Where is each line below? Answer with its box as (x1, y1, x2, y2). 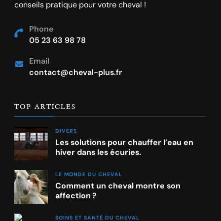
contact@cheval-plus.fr (29, 67, 122, 78)
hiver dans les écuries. (55, 147, 141, 158)
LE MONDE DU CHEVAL (55, 171, 122, 178)
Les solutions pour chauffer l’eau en (55, 137, 193, 148)
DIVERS (55, 127, 77, 135)
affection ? (55, 190, 97, 201)
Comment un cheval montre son (55, 181, 181, 191)
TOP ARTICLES (14, 104, 76, 111)
